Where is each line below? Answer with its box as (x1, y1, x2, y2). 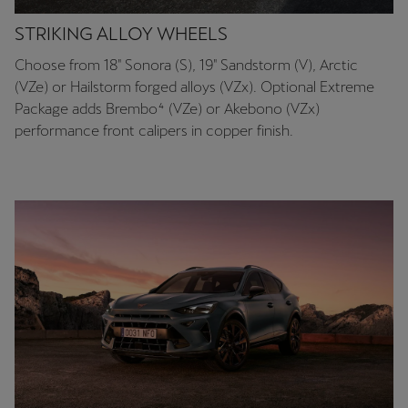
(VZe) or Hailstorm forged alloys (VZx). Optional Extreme (15, 77, 374, 96)
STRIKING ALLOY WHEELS (15, 22, 228, 44)
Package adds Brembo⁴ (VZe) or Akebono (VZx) (15, 99, 320, 117)
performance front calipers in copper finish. (15, 121, 293, 139)
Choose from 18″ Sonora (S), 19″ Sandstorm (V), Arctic (15, 56, 358, 74)
